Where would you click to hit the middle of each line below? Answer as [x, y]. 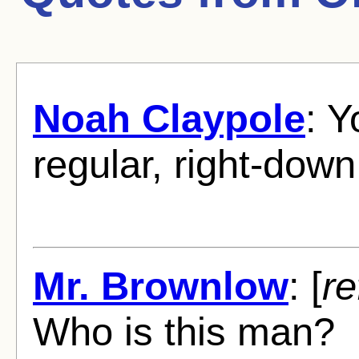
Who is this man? [184, 332]
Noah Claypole [169, 118]
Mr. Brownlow [161, 286]
